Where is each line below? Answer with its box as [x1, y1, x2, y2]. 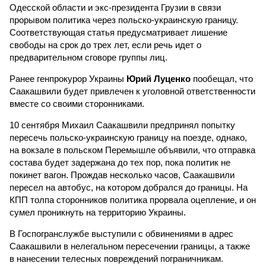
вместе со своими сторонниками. [9, 99, 144, 109]
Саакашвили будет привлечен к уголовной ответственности [9, 86, 255, 96]
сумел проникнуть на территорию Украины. [9, 207, 186, 217]
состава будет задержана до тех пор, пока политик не [9, 157, 230, 167]
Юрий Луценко [126, 74, 191, 84]
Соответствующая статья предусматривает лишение [9, 27, 227, 37]
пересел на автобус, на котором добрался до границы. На [9, 182, 248, 192]
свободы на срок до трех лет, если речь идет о [9, 40, 201, 50]
